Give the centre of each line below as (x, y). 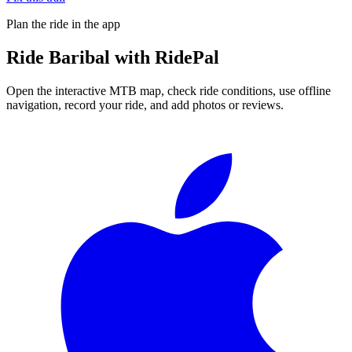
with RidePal (165, 57)
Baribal (79, 57)
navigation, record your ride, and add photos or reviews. (145, 104)
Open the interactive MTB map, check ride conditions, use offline (169, 90)
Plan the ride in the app (63, 24)
